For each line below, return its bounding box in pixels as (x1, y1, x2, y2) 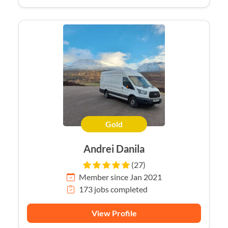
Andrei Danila (83, 142, 145, 155)
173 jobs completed (78, 184, 148, 194)
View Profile (91, 208, 137, 218)
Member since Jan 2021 (78, 172, 162, 182)
